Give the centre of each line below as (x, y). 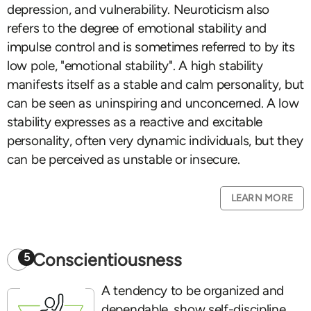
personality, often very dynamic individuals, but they (155, 141)
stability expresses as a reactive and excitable (135, 122)
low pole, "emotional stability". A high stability (135, 66)
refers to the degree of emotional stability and (137, 28)
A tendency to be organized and (193, 291)
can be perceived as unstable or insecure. (124, 159)
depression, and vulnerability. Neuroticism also (138, 9)
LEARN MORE (262, 198)
